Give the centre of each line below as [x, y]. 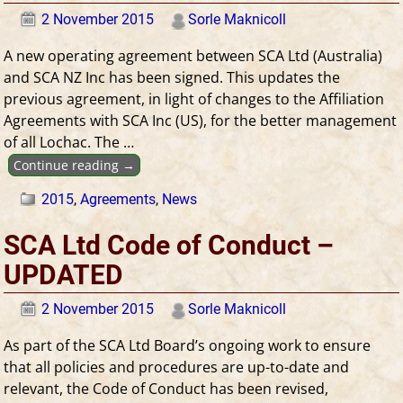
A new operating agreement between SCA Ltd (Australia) [193, 55]
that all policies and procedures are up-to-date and [177, 367]
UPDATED [64, 275]
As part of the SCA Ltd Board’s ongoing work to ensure [188, 345]
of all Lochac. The [64, 142]
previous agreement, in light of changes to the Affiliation [194, 99]
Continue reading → [74, 165]
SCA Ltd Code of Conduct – [169, 246]
